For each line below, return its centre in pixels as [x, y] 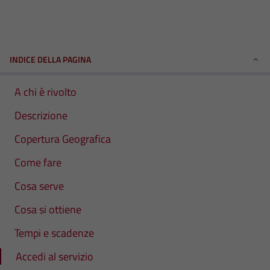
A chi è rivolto [46, 92]
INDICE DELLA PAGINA [50, 59]
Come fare [38, 162]
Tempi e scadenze [54, 233]
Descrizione [41, 115]
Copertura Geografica [63, 139]
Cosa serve [39, 186]
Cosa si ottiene [48, 209]
